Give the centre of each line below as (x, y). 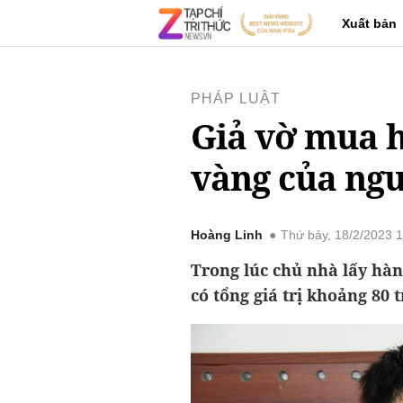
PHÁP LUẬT (236, 99)
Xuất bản (369, 23)
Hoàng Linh (227, 235)
